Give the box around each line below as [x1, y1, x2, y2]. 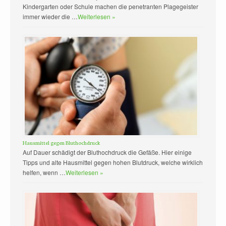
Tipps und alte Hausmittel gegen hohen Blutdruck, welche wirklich [23, 158, 203, 167]
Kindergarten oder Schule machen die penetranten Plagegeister [23, 2, 198, 11]
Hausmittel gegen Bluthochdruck [23, 139, 100, 147]
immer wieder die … [23, 12, 78, 21]
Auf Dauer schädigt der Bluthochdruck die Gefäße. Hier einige [23, 148, 192, 157]
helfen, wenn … [23, 168, 66, 177]
